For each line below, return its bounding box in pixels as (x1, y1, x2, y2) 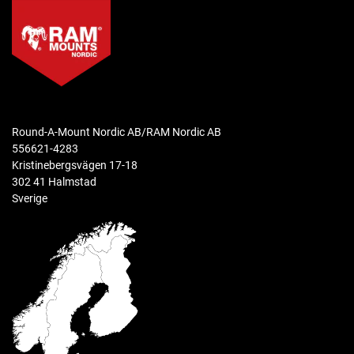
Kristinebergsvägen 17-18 (12, 159, 137, 171)
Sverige (12, 192, 47, 205)
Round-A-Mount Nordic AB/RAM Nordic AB (12, 126, 221, 138)
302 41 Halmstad (12, 175, 96, 188)
